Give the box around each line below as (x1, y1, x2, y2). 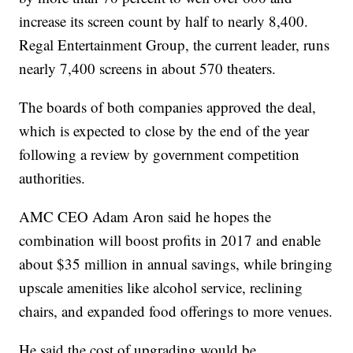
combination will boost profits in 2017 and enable (19, 230, 321, 251)
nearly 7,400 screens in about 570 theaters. (19, 58, 277, 79)
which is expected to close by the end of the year (19, 121, 310, 141)
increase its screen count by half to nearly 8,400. (19, 11, 309, 32)
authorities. (19, 168, 86, 188)
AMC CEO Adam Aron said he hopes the (19, 206, 272, 227)
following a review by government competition (19, 144, 300, 165)
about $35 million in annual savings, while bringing (19, 254, 333, 274)
